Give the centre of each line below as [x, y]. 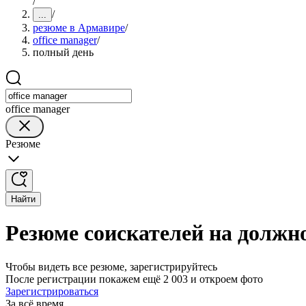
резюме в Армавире [79, 28]
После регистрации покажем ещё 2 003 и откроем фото [134, 279]
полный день [63, 52]
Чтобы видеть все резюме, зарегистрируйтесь [111, 266]
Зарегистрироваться [52, 291]
